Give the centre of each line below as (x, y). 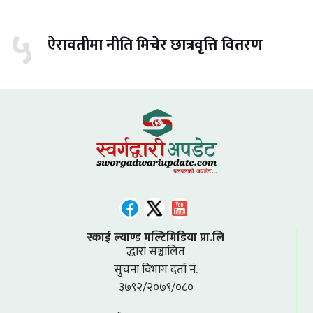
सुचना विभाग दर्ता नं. (156, 269)
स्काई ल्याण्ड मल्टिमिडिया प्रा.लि (156, 238)
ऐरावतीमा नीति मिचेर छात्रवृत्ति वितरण (155, 45)
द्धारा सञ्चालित (156, 252)
